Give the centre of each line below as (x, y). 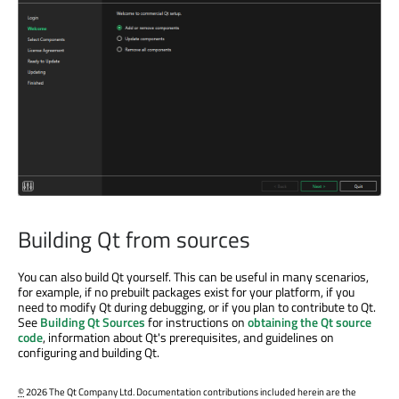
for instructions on (196, 322)
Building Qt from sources (134, 239)
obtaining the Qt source (309, 322)
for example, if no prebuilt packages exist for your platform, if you (186, 291)
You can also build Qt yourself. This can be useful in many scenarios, (193, 276)
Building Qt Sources (93, 322)
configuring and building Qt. (89, 352)
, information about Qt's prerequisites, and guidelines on (188, 337)
